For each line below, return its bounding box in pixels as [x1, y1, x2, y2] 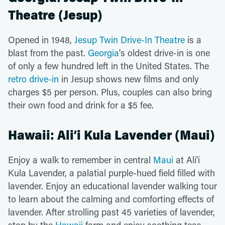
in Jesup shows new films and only [59, 72, 199, 85]
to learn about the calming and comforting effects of [8, 192, 214, 205]
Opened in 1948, [8, 33, 74, 46]
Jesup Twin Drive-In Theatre [74, 33, 185, 46]
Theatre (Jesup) [8, 7, 102, 23]
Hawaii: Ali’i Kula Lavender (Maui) [8, 127, 215, 143]
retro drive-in [8, 72, 59, 85]
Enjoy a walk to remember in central [8, 153, 153, 166]
